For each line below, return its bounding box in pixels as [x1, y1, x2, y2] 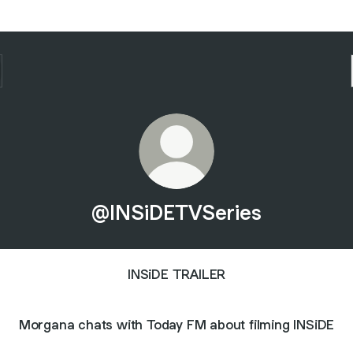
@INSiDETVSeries [91, 199, 262, 225]
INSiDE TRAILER [127, 265, 226, 283]
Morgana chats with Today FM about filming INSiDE [18, 315, 335, 333]
